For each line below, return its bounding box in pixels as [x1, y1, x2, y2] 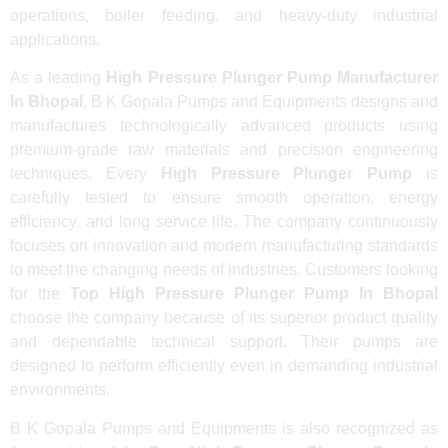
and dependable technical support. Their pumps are [10, 333, 438, 351]
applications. [10, 30, 100, 48]
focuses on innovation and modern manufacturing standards [10, 237, 438, 255]
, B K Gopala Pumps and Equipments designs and [83, 93, 438, 111]
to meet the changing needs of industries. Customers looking [10, 261, 438, 279]
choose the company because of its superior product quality [10, 309, 438, 327]
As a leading [10, 69, 107, 87]
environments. [10, 381, 110, 399]
